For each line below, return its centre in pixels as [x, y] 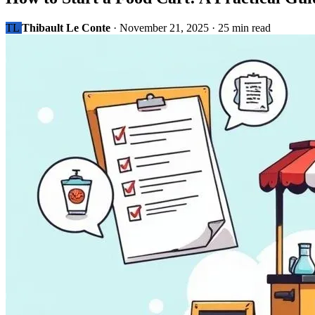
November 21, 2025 [164, 27]
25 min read [244, 27]
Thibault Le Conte [66, 27]
